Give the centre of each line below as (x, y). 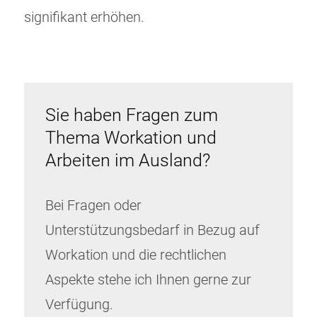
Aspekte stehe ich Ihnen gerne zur (148, 280)
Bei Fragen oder (93, 206)
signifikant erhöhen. (84, 18)
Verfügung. (79, 305)
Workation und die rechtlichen (136, 255)
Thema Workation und (131, 138)
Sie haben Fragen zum (132, 115)
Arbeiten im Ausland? (128, 161)
